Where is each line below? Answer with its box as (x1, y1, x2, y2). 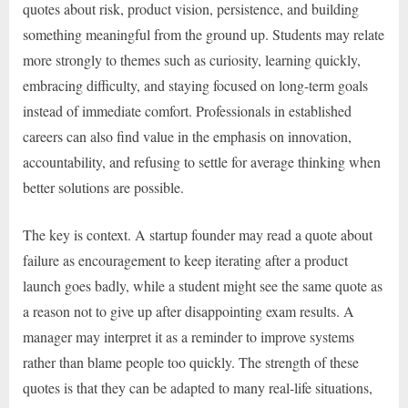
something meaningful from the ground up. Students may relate (23, 25, 384, 45)
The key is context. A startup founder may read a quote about (23, 225, 372, 245)
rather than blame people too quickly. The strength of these (23, 352, 359, 372)
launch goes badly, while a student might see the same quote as (23, 276, 382, 296)
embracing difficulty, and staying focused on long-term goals (23, 76, 368, 96)
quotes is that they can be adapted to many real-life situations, (23, 378, 372, 398)
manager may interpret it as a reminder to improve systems (23, 327, 354, 347)
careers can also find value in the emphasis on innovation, (23, 127, 352, 147)
